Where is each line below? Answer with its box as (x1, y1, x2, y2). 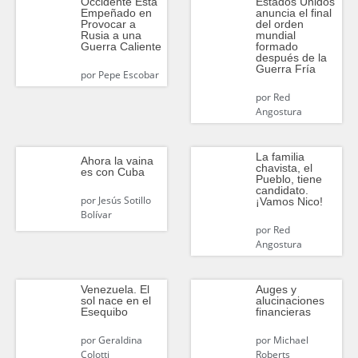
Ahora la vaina (80, 154, 153, 168)
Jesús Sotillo (95, 193, 151, 208)
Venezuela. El (80, 282, 149, 296)
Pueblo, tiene (255, 172, 322, 185)
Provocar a (80, 17, 136, 30)
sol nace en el (80, 293, 151, 307)
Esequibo (80, 304, 128, 318)
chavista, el (255, 161, 312, 174)
